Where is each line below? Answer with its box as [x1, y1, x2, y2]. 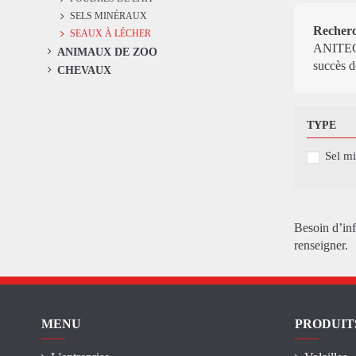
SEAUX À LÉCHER [70, 29, 151, 40]
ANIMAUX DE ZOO [57, 45, 157, 59]
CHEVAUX [57, 63, 111, 76]
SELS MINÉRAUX [70, 11, 147, 22]
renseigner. [293, 238, 348, 253]
